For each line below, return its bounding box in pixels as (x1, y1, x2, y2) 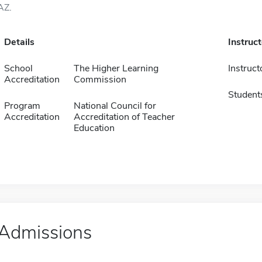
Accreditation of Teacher (73, 111, 175, 123)
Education (73, 122, 115, 135)
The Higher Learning (73, 62, 158, 75)
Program (4, 99, 40, 112)
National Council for (73, 99, 156, 112)
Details (4, 36, 35, 49)
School (4, 62, 33, 75)
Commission (73, 73, 126, 86)
